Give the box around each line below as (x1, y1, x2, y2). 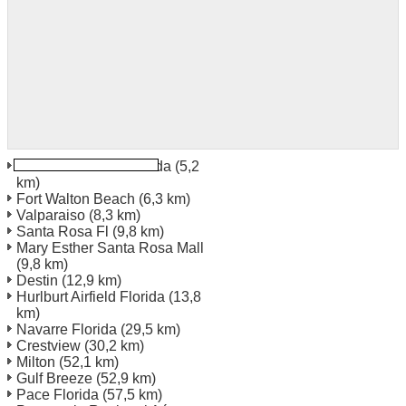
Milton (16, 353, 55, 370)
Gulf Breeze (16, 370, 92, 386)
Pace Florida (16, 386, 99, 402)
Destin (16, 272, 58, 288)
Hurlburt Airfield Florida (16, 288, 165, 304)
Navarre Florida (16, 321, 117, 337)
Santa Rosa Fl (16, 223, 109, 239)
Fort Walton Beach (16, 190, 135, 207)
